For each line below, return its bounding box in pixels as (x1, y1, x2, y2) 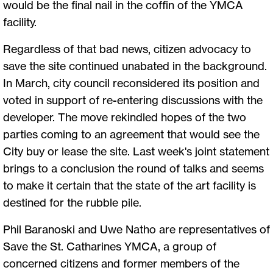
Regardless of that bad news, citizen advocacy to (3, 42, 251, 56)
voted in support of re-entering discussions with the (3, 93, 263, 107)
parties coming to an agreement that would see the (3, 127, 260, 141)
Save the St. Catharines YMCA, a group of (3, 239, 216, 253)
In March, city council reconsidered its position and (3, 76, 260, 90)
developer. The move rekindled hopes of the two (3, 110, 246, 124)
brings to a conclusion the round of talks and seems (3, 161, 264, 175)
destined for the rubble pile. (3, 196, 141, 210)
